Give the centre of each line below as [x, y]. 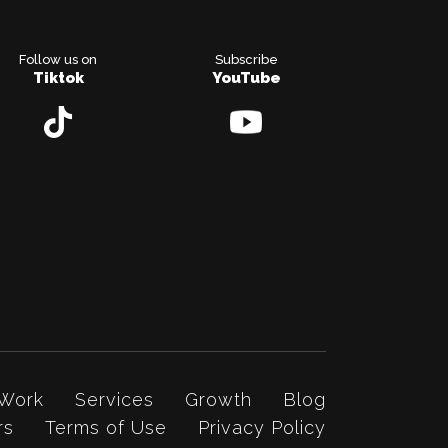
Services [114, 400]
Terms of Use [106, 428]
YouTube [246, 78]
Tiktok [58, 78]
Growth [218, 400]
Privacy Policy [262, 428]
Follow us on [58, 60]
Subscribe [246, 60]
